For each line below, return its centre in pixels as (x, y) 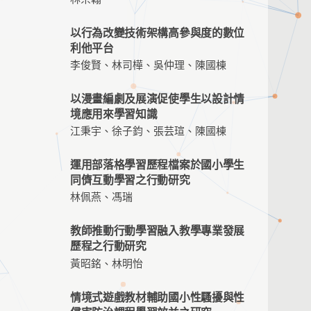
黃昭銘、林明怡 (107, 263)
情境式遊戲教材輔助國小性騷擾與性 (157, 297)
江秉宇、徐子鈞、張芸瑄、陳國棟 (148, 132)
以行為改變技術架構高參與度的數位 (157, 33)
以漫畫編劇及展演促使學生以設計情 (157, 99)
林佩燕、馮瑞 (101, 197)
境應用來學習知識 (114, 115)
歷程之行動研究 (108, 246)
